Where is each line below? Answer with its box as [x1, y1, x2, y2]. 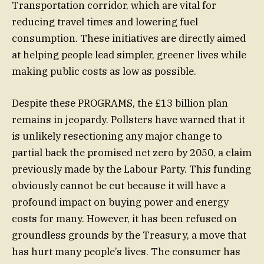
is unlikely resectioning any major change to [12, 129, 222, 143]
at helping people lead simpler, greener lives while [12, 48, 246, 61]
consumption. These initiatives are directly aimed [12, 31, 246, 45]
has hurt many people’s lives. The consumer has [12, 245, 240, 258]
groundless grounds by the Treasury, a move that [12, 228, 246, 242]
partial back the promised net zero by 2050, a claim [12, 146, 252, 159]
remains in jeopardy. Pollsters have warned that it [12, 113, 245, 126]
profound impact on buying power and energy [12, 195, 229, 209]
